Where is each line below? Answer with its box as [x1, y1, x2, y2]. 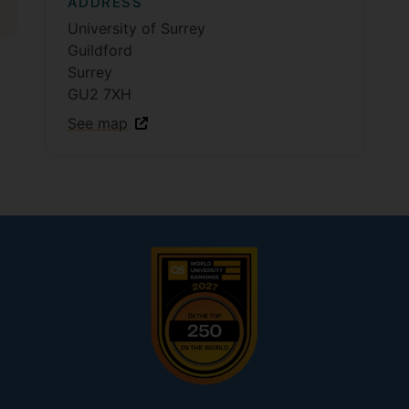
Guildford [67, 41, 132, 59]
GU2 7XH [67, 85, 131, 103]
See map [67, 114, 128, 132]
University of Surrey [67, 19, 205, 37]
